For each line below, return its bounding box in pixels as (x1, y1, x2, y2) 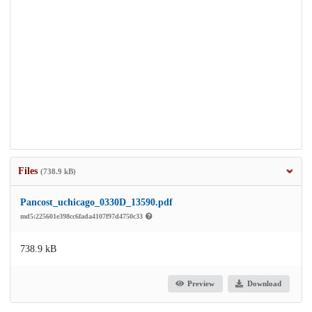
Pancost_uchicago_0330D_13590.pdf (20, 196, 173, 208)
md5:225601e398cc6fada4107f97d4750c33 (20, 212, 145, 220)
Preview (187, 279, 215, 288)
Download (247, 279, 281, 288)
